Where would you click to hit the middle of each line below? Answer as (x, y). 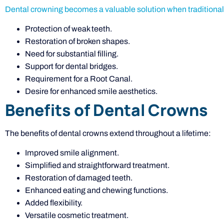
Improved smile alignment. (72, 153)
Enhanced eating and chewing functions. (96, 190)
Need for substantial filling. (72, 54)
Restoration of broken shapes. (77, 41)
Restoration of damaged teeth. (79, 178)
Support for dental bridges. (71, 66)
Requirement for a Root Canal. (79, 79)
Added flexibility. (54, 203)
